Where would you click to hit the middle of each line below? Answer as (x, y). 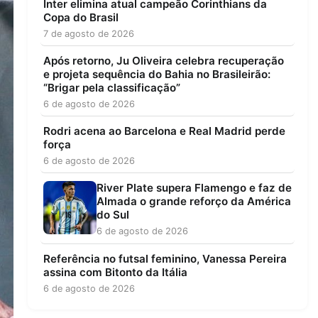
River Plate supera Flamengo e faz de (194, 188)
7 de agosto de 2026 (88, 33)
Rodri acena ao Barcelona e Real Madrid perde (164, 131)
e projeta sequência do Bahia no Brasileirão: (157, 74)
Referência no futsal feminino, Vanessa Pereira (165, 258)
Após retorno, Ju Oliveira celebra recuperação (163, 60)
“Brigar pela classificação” (111, 87)
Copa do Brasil (81, 17)
